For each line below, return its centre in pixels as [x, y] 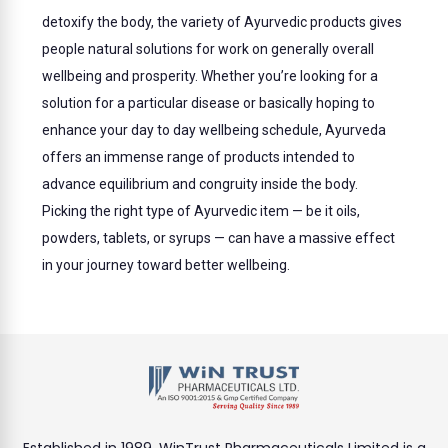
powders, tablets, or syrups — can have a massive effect [219, 238]
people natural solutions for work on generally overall [208, 49]
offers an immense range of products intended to [199, 157]
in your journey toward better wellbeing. [166, 265]
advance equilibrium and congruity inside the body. [200, 184]
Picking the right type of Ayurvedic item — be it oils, [201, 211]
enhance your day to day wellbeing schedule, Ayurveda [214, 130]
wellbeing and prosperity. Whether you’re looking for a [210, 76]
